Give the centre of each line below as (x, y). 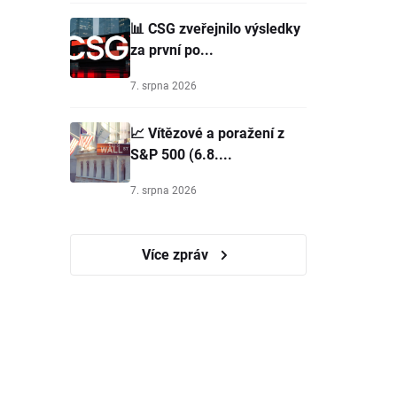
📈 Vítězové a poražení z (207, 132)
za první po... (172, 49)
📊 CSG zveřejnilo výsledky (215, 28)
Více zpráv (177, 254)
